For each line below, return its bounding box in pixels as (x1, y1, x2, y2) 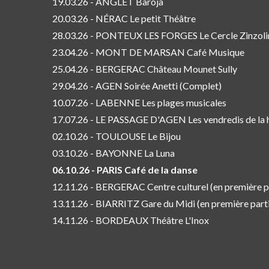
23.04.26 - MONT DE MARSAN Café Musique (52, 46, 244, 58)
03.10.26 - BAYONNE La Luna (52, 147, 175, 159)
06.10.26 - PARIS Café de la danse (52, 163, 198, 175)
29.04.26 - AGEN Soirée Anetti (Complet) (52, 79, 222, 91)
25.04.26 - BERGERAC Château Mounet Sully (52, 62, 237, 74)
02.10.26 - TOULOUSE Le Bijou (52, 130, 181, 142)
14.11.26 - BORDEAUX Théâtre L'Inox (52, 214, 209, 226)
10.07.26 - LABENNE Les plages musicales (52, 96, 226, 108)
